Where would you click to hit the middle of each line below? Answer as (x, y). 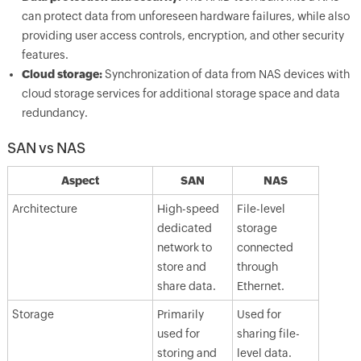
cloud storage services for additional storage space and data (180, 93)
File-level (261, 209)
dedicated (184, 228)
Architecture (44, 209)
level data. (264, 353)
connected (265, 247)
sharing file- (268, 334)
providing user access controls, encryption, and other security (183, 35)
